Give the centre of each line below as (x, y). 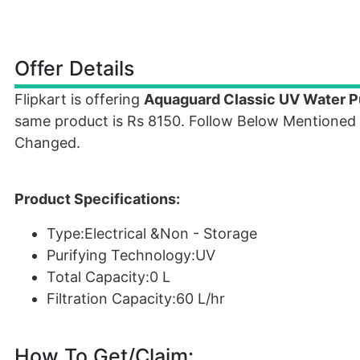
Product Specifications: (97, 199)
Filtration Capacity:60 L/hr (136, 299)
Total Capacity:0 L (108, 277)
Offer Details (74, 68)
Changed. (47, 143)
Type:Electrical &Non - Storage (152, 233)
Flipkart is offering (79, 99)
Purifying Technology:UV (131, 255)
